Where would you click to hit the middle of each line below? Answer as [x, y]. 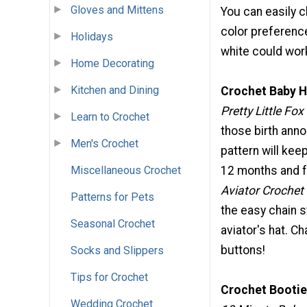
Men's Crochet [105, 144]
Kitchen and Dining [115, 90]
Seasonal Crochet [113, 224]
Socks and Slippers [117, 251]
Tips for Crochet [109, 278]
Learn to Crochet [110, 117]
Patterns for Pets [112, 197]
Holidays [92, 37]
